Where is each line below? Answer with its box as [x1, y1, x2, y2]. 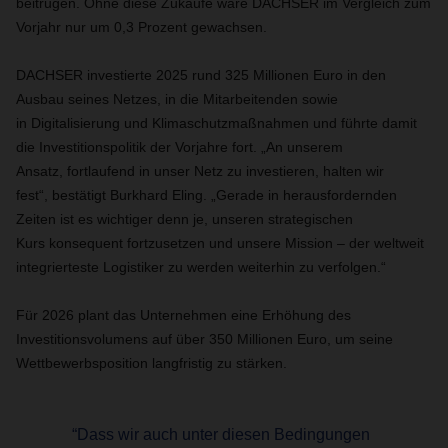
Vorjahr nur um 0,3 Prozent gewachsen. [16, 19, 275, 35]
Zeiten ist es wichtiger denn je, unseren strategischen [16, 211, 353, 227]
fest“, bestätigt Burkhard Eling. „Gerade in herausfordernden [16, 187, 397, 203]
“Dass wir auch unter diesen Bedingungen [72, 426, 370, 443]
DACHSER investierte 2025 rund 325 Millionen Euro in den [16, 67, 386, 83]
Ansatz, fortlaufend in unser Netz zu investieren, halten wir [16, 163, 384, 179]
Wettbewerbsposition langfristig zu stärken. [16, 355, 287, 371]
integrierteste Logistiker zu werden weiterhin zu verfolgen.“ [16, 259, 394, 275]
